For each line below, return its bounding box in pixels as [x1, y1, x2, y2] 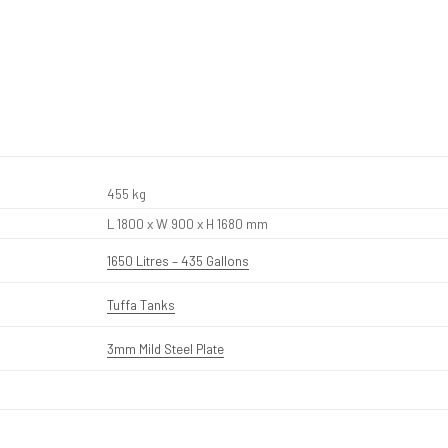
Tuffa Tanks [106, 295, 175, 313]
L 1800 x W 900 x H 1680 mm [106, 215, 268, 233]
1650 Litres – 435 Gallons [106, 251, 249, 269]
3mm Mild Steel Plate [106, 339, 224, 357]
